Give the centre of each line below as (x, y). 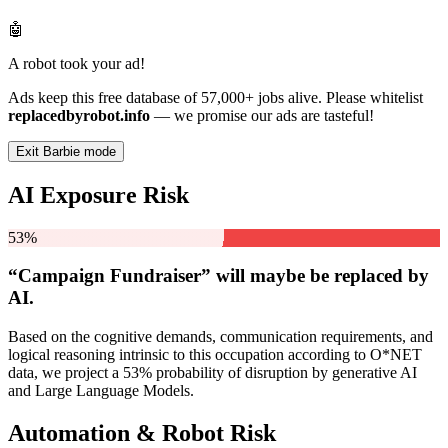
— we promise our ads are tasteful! (262, 115)
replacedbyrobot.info (79, 115)
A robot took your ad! (76, 63)
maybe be (289, 276)
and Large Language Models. (101, 391)
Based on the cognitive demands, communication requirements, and (220, 337)
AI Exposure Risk (98, 194)
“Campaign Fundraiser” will (129, 276)
